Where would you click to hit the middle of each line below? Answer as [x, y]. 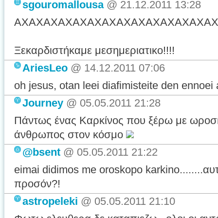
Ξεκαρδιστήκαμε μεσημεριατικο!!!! [94, 50]
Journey [43, 103]
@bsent [41, 152]
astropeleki [50, 201]
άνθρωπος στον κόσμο [70, 135]
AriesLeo [45, 68]
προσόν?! [37, 184]
